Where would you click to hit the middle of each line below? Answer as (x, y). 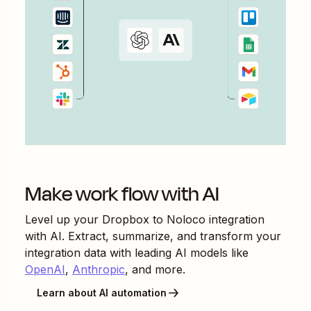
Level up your (64, 219)
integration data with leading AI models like (137, 252)
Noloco (186, 219)
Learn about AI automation (102, 293)
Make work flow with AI (122, 194)
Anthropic (99, 269)
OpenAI (45, 269)
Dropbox (126, 219)
